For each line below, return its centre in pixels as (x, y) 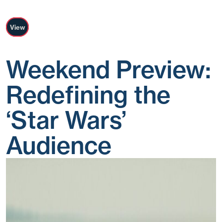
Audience (59, 145)
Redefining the (88, 95)
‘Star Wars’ (66, 120)
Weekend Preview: (109, 69)
